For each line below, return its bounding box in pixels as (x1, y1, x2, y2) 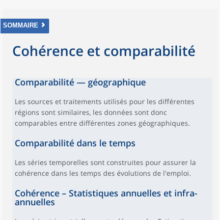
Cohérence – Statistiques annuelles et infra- (15, 187, 197, 199)
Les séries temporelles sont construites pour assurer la (15, 158, 196, 167)
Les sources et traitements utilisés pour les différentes (15, 97, 194, 106)
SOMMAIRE (3, 22, 38, 29)
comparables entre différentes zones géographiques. (15, 118, 190, 128)
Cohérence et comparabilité (12, 41, 195, 60)
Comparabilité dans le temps (15, 137, 136, 149)
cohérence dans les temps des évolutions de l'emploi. (15, 168, 191, 178)
